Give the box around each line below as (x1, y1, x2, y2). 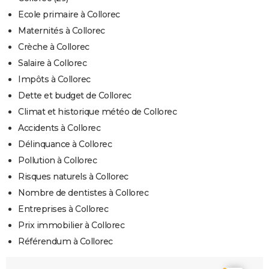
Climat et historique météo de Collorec (18, 106, 177, 118)
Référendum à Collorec (18, 236, 113, 247)
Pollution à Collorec (18, 155, 97, 166)
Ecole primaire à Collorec (18, 9, 120, 20)
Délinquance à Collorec (18, 139, 112, 150)
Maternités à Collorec (18, 25, 105, 37)
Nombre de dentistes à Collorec (18, 187, 148, 199)
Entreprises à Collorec (18, 204, 108, 215)
